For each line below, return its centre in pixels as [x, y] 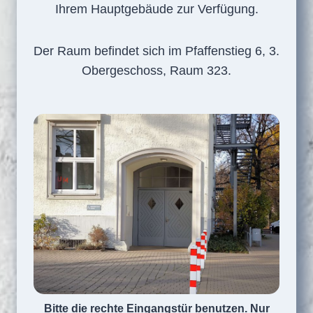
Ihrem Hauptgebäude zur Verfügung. [156, 9]
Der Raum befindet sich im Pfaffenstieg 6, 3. [156, 51]
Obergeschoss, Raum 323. [156, 71]
